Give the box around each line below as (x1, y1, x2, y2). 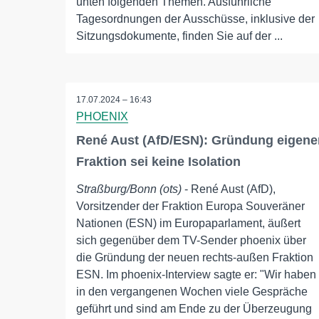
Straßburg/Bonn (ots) (76, 183, 182, 196)
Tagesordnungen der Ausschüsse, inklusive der (76, 13, 315, 26)
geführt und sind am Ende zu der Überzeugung (76, 303, 312, 315)
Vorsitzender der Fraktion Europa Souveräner (76, 200, 305, 213)
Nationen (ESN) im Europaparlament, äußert (76, 217, 300, 230)
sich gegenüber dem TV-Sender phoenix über (76, 234, 306, 247)
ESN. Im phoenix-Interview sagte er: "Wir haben (76, 268, 316, 281)
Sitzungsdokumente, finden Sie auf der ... (76, 30, 283, 43)
